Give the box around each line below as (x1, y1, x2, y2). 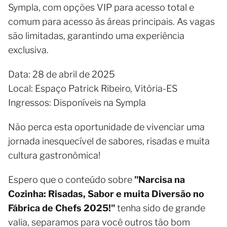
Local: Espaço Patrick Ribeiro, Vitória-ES (8, 83, 177, 94)
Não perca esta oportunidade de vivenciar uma (8, 122, 205, 132)
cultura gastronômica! (8, 150, 100, 161)
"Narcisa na (134, 174, 185, 185)
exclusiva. (8, 45, 49, 55)
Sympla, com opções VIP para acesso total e (8, 2, 194, 13)
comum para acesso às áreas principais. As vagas (8, 16, 215, 27)
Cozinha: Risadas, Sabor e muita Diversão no (8, 188, 204, 199)
